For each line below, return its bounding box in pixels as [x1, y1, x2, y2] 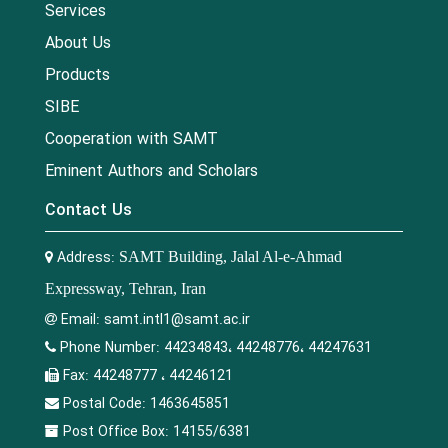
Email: [61, 308, 104, 331]
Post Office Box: [63, 420, 173, 443]
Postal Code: [63, 392, 150, 415]
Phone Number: [60, 336, 164, 359]
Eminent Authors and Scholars [45, 158, 258, 184]
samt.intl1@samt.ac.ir [104, 308, 250, 331]
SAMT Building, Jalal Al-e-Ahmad [119, 247, 342, 265]
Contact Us [45, 197, 132, 223]
